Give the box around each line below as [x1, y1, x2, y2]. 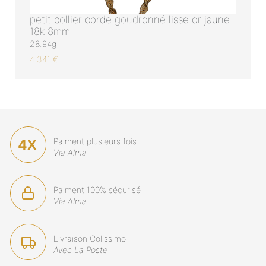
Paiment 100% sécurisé [53, 185, 141, 195]
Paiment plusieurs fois [53, 136, 137, 147]
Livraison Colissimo [53, 233, 126, 244]
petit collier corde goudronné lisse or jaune [30, 13, 230, 26]
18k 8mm [30, 25, 70, 37]
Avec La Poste [53, 245, 107, 255]
